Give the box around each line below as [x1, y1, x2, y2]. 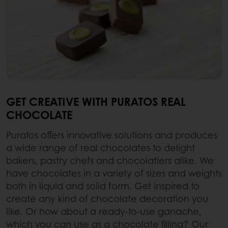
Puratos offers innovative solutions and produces [6, 128, 217, 141]
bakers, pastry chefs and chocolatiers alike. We [6, 153, 214, 167]
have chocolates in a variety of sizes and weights [6, 166, 222, 180]
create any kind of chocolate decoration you [6, 191, 208, 205]
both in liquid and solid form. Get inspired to [6, 179, 199, 192]
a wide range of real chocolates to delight [6, 140, 195, 154]
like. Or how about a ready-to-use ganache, [6, 204, 202, 218]
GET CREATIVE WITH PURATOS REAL [6, 93, 186, 109]
